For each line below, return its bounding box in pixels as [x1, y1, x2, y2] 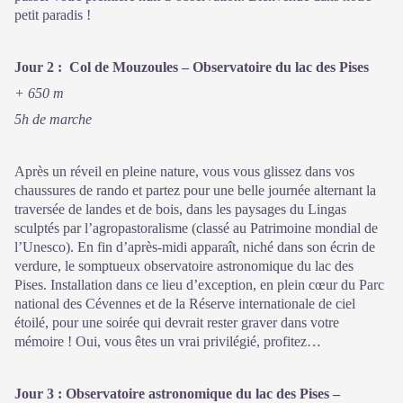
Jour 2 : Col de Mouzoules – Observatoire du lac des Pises [14, 58, 369, 75]
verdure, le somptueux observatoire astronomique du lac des [14, 257, 354, 273]
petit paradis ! [14, 6, 91, 22]
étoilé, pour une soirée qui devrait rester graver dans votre [14, 314, 339, 330]
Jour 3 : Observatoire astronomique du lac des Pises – [14, 385, 340, 401]
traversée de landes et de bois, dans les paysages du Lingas [14, 201, 346, 217]
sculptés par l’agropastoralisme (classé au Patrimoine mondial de [14, 219, 378, 236]
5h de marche [14, 111, 92, 127]
